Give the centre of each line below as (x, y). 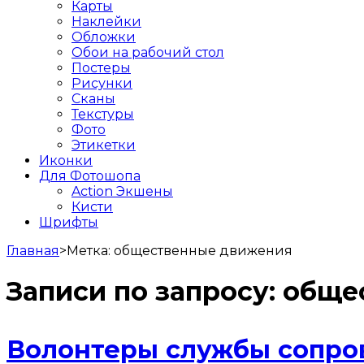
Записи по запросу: (145, 292)
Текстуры (103, 114)
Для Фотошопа (90, 175)
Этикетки (104, 145)
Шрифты (69, 222)
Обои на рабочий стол (148, 52)
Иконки (66, 160)
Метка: (90, 250)
